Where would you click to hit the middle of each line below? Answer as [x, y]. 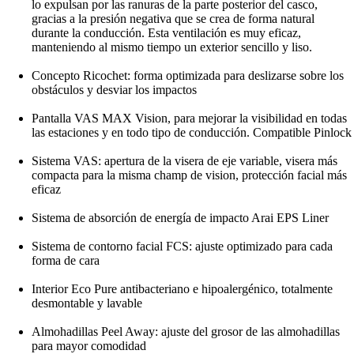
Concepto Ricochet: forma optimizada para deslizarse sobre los [188, 75]
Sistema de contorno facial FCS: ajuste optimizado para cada [182, 246]
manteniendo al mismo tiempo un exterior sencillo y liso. [172, 47]
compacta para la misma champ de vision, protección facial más [189, 175]
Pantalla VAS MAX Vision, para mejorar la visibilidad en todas [189, 118]
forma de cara [66, 260]
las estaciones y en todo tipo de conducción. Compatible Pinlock [192, 132]
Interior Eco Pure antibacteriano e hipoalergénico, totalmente [182, 288]
